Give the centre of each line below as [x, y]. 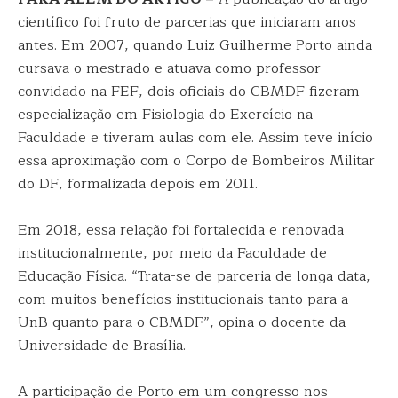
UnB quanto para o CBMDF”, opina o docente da [182, 322]
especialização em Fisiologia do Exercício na [165, 115]
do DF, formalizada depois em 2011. [138, 184]
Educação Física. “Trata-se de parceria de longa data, [194, 276]
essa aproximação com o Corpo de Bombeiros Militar [196, 161]
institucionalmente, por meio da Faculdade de [172, 253]
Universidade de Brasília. [102, 346]
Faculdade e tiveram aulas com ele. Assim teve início [195, 138]
